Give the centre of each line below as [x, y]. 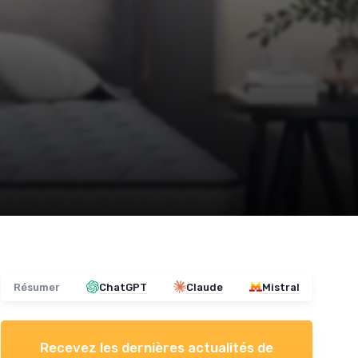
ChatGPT [123, 287]
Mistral [281, 287]
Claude [205, 287]
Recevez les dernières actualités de [157, 347]
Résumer [37, 287]
